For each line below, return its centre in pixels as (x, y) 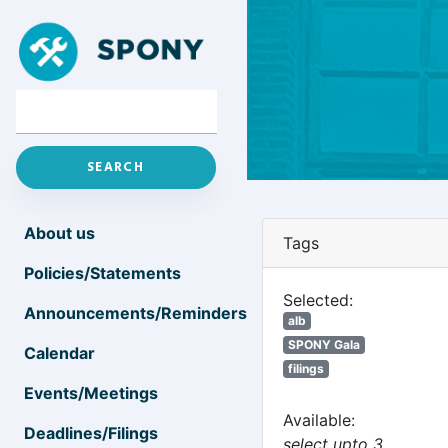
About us (59, 233)
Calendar (59, 353)
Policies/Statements (102, 273)
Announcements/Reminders (135, 313)
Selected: (318, 300)
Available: (319, 420)
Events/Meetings (91, 393)
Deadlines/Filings (91, 433)
